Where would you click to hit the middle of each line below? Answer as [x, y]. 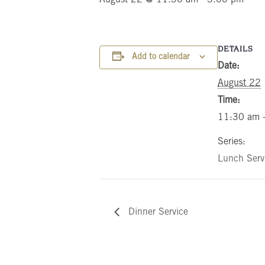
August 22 [239, 83]
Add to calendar [161, 57]
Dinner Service [157, 212]
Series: [232, 142]
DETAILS [235, 49]
